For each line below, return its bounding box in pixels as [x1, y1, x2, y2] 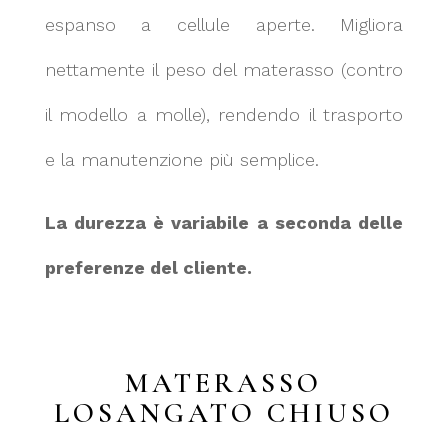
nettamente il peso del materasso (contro [44, 58, 404, 80]
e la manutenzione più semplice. [44, 148, 319, 170]
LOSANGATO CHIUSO [53, 395, 394, 430]
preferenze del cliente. [44, 256, 252, 278]
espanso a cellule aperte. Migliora [44, 13, 404, 35]
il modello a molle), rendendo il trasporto [44, 103, 404, 125]
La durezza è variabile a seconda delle [44, 211, 404, 233]
